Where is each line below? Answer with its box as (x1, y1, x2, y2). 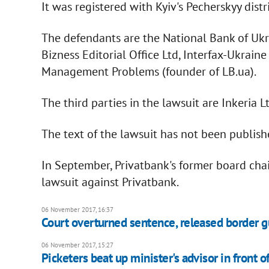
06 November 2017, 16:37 (41, 205, 113, 214)
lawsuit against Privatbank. (41, 174, 179, 190)
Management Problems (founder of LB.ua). (41, 63, 256, 79)
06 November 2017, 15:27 (41, 240, 113, 249)
